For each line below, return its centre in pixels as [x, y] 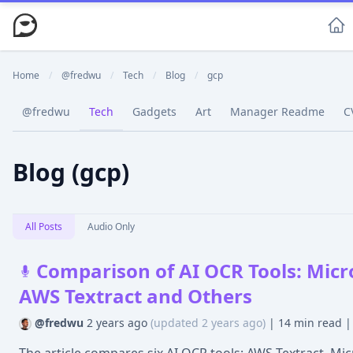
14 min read [312, 323]
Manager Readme [277, 111]
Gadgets [154, 111]
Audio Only [111, 227]
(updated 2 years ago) [210, 323]
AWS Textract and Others [136, 296]
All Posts [44, 227]
